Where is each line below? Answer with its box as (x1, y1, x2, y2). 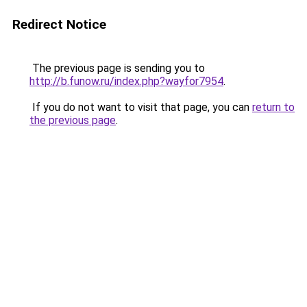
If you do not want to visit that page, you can (29, 101, 252, 114)
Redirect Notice (12, 16, 106, 32)
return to (252, 101, 295, 114)
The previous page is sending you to (29, 62, 205, 75)
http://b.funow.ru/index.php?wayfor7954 (29, 75, 223, 88)
